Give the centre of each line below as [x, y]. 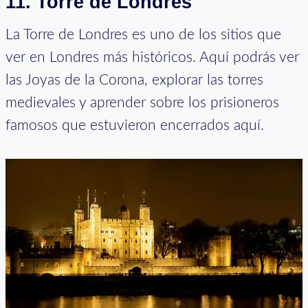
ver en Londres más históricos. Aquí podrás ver [152, 58]
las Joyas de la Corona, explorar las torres [134, 80]
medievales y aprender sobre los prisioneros [142, 103]
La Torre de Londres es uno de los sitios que [143, 35]
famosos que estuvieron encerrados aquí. [135, 126]
